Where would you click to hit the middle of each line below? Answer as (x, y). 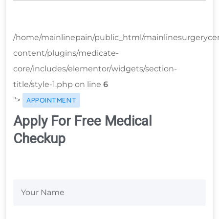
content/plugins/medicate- (66, 53)
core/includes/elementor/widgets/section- (95, 69)
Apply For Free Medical (83, 121)
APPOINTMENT (52, 100)
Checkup (39, 139)
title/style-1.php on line (58, 85)
